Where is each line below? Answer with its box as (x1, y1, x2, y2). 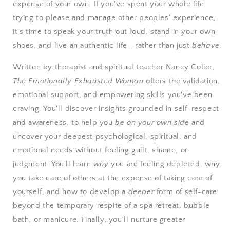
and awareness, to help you (13, 118, 113, 127)
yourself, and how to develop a (13, 187, 126, 196)
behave (192, 41, 220, 50)
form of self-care (156, 187, 218, 196)
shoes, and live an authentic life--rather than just (13, 41, 190, 50)
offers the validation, (146, 76, 220, 85)
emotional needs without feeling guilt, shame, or (13, 145, 188, 155)
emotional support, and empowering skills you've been (13, 90, 213, 99)
